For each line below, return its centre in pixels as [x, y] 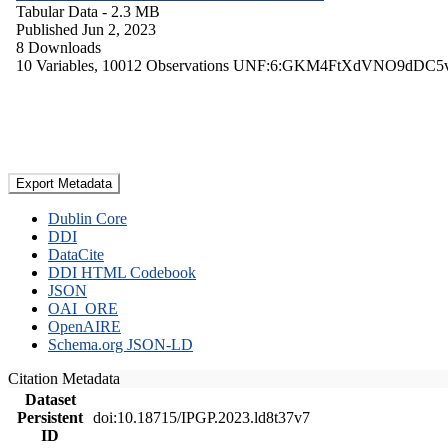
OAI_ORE [83, 308]
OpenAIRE [84, 326]
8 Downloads [58, 47]
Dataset [50, 399]
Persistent [50, 417]
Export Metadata [64, 183]
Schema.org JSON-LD [120, 344]
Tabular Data [57, 11]
